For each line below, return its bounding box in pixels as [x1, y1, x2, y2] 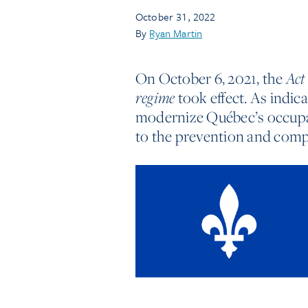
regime [135, 87, 175, 108]
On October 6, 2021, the [135, 67, 286, 89]
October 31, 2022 [135, 9, 216, 24]
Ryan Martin [149, 25, 203, 41]
